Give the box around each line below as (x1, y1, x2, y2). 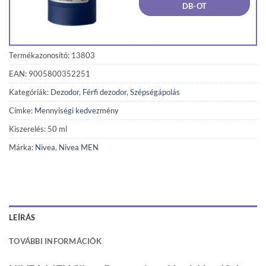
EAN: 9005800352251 (9, 69, 90, 79)
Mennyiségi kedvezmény (34, 106, 119, 116)
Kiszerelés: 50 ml (9, 124, 67, 134)
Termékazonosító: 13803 (9, 50, 95, 61)
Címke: (9, 106, 34, 116)
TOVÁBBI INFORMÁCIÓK (9, 236, 102, 246)
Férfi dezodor (83, 87, 126, 97)
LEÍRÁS (9, 212, 36, 222)
